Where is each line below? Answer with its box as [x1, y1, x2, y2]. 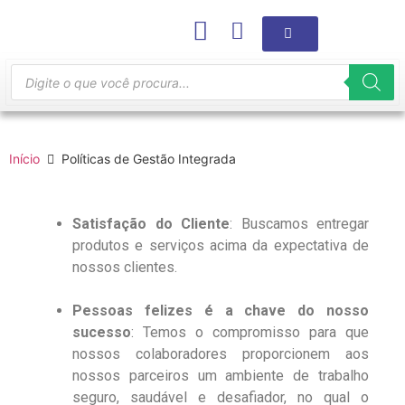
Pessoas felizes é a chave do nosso [72, 302, 369, 319]
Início [9, 151, 40, 166]
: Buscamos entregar [230, 215, 369, 232]
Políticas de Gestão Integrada [61, 151, 236, 166]
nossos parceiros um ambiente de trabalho [72, 367, 369, 384]
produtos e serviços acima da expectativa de [72, 237, 369, 254]
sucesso [72, 324, 131, 341]
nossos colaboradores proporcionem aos [72, 345, 369, 363]
